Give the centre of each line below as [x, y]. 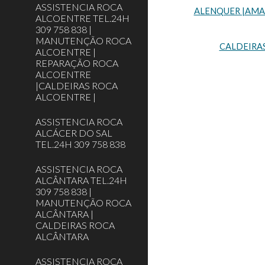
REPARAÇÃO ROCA [77, 63]
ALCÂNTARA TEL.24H [81, 180]
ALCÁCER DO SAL [74, 133]
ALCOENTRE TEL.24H [83, 18]
